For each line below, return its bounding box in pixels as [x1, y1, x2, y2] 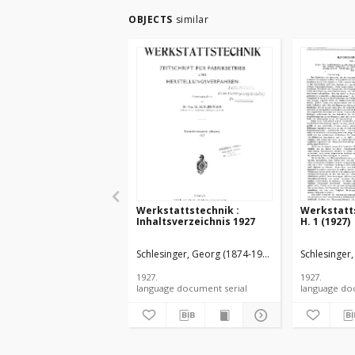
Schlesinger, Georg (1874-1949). [136, 247, 278, 261]
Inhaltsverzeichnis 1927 [136, 215, 255, 228]
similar [175, 13, 208, 26]
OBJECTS [128, 13, 173, 26]
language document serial [224, 282, 247, 294]
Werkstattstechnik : [136, 204, 239, 217]
